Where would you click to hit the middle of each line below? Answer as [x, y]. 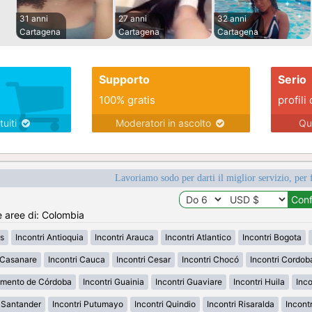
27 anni [133, 19]
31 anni [34, 19]
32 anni [232, 19]
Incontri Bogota [272, 237]
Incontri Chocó [210, 260]
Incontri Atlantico [198, 237]
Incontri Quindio [165, 304]
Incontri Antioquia [49, 237]
